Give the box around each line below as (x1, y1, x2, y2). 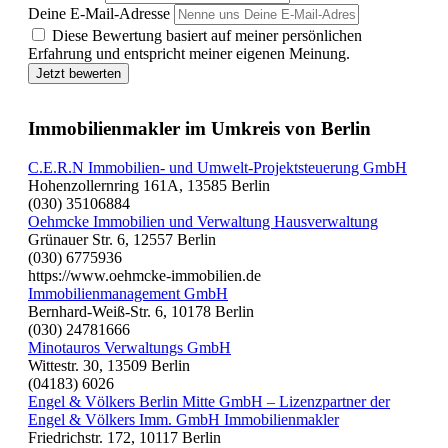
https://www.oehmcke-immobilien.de (28, 266, 261, 284)
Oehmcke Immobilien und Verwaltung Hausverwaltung (28, 212, 378, 230)
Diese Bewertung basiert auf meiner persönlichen (52, 27, 362, 45)
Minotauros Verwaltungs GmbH (28, 338, 231, 356)
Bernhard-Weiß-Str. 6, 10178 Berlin (28, 302, 254, 320)
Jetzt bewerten (36, 66, 121, 82)
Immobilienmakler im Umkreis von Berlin (28, 118, 371, 140)
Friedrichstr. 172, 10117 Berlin (28, 428, 221, 446)
